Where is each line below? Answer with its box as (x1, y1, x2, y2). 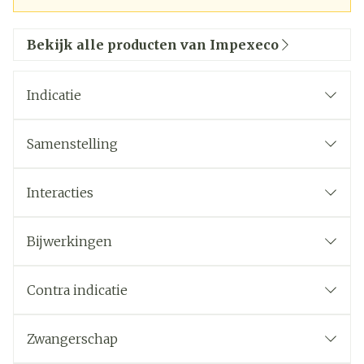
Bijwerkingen (27, 233, 112, 249)
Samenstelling (27, 136, 118, 152)
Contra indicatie (27, 282, 128, 298)
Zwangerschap (27, 331, 118, 347)
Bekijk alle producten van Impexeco (27, 37, 279, 53)
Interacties (27, 184, 93, 201)
